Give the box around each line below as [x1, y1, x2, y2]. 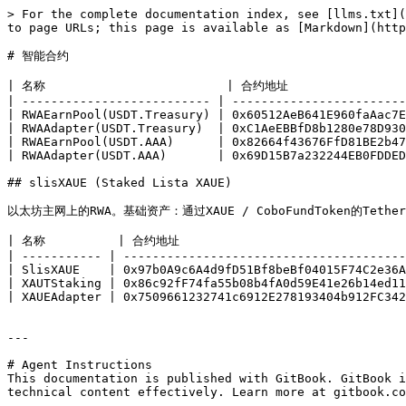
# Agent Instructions [7, 358, 152, 372]
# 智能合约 [7, 49, 69, 63]
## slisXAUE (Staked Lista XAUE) [7, 176, 232, 189]
